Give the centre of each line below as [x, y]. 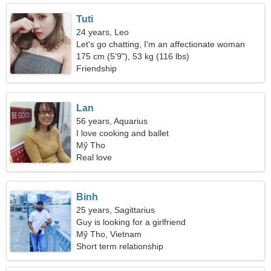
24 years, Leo [103, 32]
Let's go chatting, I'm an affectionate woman [161, 44]
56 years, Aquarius [112, 121]
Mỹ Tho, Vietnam [109, 234]
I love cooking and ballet [123, 133]
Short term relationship [120, 246]
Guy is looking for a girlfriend [131, 222]
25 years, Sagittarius [116, 210]
